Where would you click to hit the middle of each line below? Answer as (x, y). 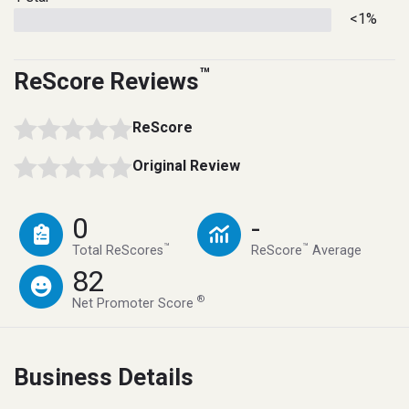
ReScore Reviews (106, 81)
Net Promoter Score (135, 303)
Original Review (186, 165)
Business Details (104, 377)
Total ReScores (118, 251)
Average (335, 251)
